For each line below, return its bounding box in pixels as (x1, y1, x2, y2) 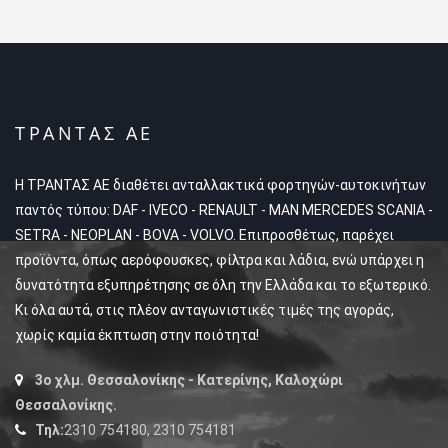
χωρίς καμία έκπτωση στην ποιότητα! (15, 327, 259, 343)
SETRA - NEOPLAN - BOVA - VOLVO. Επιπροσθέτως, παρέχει (15, 227, 394, 243)
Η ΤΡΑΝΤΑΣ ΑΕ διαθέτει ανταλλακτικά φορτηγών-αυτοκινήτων (15, 177, 426, 193)
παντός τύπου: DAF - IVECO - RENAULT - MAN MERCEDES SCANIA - (15, 202, 433, 218)
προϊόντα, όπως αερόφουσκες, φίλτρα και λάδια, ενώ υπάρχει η (15, 252, 424, 268)
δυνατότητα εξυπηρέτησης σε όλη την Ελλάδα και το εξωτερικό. (15, 277, 431, 293)
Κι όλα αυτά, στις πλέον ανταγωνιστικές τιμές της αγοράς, (15, 302, 394, 318)
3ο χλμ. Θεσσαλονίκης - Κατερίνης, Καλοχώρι (35, 372, 343, 388)
